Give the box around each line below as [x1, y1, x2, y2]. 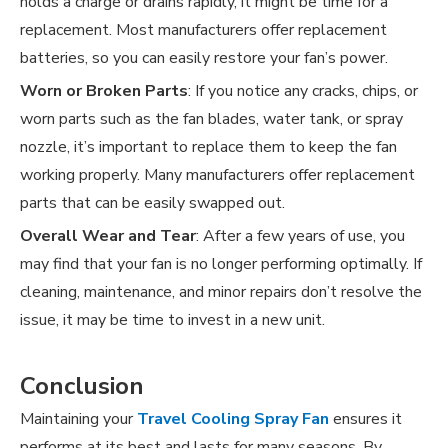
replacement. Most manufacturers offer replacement [20, 19, 387, 42]
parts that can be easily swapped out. [20, 192, 285, 215]
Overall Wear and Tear [20, 225, 196, 248]
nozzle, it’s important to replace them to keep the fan [20, 136, 397, 159]
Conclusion [20, 370, 144, 403]
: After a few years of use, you [196, 225, 405, 248]
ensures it [333, 408, 402, 431]
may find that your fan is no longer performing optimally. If [20, 253, 422, 276]
